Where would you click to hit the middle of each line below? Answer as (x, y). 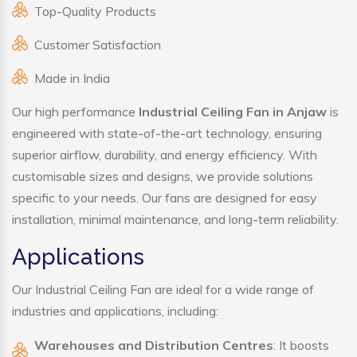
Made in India (72, 78)
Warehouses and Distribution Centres (154, 345)
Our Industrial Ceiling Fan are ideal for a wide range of (163, 290)
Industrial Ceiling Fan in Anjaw (233, 112)
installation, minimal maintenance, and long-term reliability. (175, 220)
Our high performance (75, 112)
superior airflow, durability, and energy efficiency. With (165, 155)
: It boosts (301, 345)
